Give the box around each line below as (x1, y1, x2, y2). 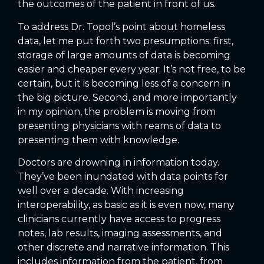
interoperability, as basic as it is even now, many (18, 199, 235, 210)
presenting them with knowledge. (18, 134, 179, 146)
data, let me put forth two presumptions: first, (18, 35, 233, 47)
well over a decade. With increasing (18, 184, 184, 196)
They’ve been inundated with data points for (18, 170, 228, 182)
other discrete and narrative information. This (18, 241, 229, 253)
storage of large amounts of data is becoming (18, 49, 230, 61)
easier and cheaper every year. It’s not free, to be (18, 63, 246, 75)
